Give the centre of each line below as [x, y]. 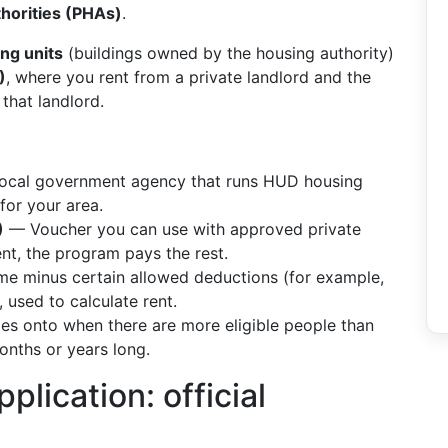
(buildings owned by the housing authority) [228, 53]
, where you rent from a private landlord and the [188, 77]
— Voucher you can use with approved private [182, 229]
